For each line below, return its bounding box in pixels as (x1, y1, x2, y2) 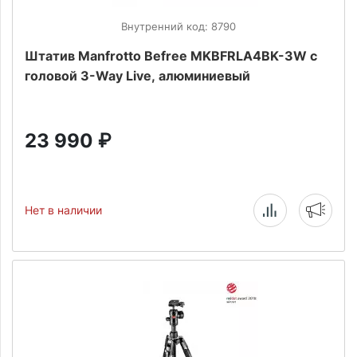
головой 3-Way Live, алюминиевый (25, 68, 250, 84)
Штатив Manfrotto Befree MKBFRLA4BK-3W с (25, 48, 317, 64)
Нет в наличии (25, 203, 102, 217)
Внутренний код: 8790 (121, 20, 236, 33)
